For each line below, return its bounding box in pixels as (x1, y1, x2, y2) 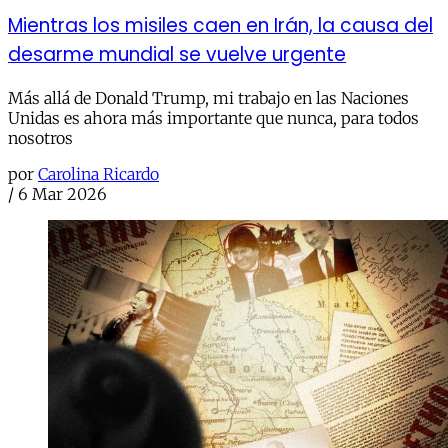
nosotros (8, 127, 73, 148)
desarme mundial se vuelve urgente (8, 41, 346, 69)
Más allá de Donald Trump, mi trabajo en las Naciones (8, 87, 409, 108)
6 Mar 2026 (18, 183, 107, 204)
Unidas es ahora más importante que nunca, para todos (8, 107, 419, 128)
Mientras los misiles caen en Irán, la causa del (8, 12, 433, 40)
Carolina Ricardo (38, 163, 159, 184)
